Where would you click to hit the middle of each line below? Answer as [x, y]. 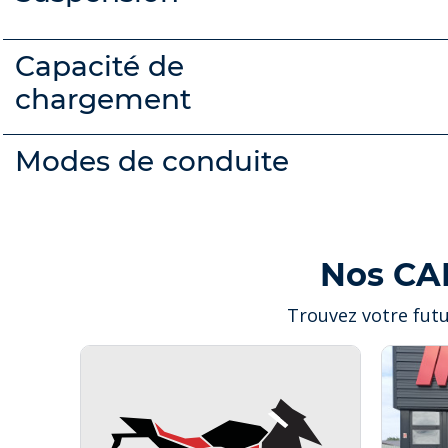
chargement [103, 98]
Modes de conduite [152, 160]
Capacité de [99, 65]
